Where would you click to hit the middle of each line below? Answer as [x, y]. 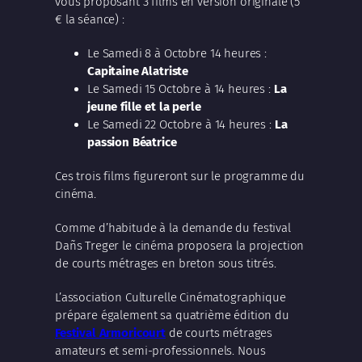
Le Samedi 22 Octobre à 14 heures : [181, 124]
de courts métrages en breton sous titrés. [166, 263]
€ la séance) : [90, 19]
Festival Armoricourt [110, 333]
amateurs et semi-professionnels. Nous [160, 350]
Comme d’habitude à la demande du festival [173, 227]
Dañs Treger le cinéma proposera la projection [180, 245]
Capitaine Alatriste [138, 71]
